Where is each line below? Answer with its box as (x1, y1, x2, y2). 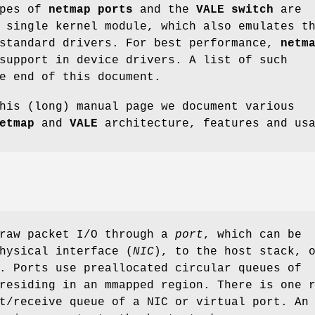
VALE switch (196, 3, 274, 16)
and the (133, 3, 196, 16)
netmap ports (49, 3, 133, 16)
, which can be (203, 229, 302, 242)
